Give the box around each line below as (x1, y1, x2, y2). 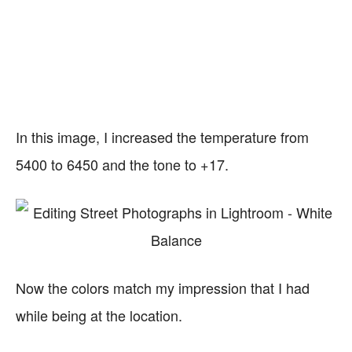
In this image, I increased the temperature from (16, 126, 309, 147)
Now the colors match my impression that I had (16, 277, 310, 298)
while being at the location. (16, 305, 182, 325)
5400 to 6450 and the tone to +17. (16, 154, 229, 174)
